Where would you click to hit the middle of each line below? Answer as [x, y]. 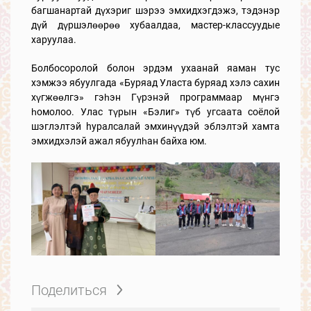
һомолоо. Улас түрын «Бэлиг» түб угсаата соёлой [155, 111]
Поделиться [69, 291]
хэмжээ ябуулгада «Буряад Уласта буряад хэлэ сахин [155, 82]
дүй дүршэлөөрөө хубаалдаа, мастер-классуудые [155, 25]
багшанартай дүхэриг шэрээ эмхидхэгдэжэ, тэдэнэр [155, 10]
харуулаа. [54, 39]
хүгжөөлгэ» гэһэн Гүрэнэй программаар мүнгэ [155, 97]
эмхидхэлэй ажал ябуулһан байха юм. [119, 141]
